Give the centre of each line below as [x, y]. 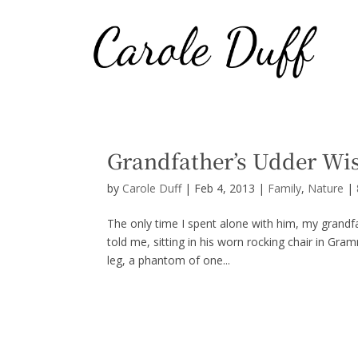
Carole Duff [152, 188]
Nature [326, 188]
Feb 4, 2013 [225, 188]
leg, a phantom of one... [169, 260]
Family [285, 188]
